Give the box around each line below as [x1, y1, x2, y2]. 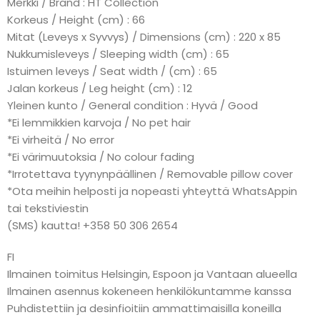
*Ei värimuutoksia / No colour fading [7, 149, 194, 164]
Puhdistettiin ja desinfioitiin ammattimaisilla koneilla [7, 301, 281, 316]
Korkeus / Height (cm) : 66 [7, 12, 145, 27]
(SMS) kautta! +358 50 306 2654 [7, 218, 178, 233]
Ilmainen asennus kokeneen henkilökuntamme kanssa [7, 284, 291, 299]
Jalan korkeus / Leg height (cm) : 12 [7, 81, 192, 96]
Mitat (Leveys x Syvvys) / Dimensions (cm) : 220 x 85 [7, 29, 281, 44]
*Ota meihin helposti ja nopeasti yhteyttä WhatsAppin [7, 184, 297, 199]
